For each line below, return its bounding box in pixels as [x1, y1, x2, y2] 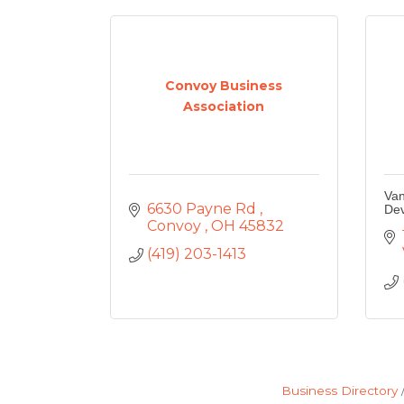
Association [183, 97, 265, 115]
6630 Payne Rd [147, 200, 260, 217]
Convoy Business [165, 77, 283, 94]
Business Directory [280, 383, 398, 398]
